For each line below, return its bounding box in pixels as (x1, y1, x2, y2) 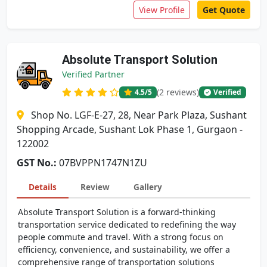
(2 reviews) (157, 86, 199, 98)
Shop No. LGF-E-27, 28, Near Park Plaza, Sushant (31, 108, 247, 122)
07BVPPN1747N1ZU (59, 156, 147, 169)
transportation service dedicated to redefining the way (18, 219, 236, 230)
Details (29, 181, 57, 193)
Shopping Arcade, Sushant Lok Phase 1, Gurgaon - (17, 123, 243, 136)
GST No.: (17, 156, 57, 169)
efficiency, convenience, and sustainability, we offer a (18, 244, 230, 255)
